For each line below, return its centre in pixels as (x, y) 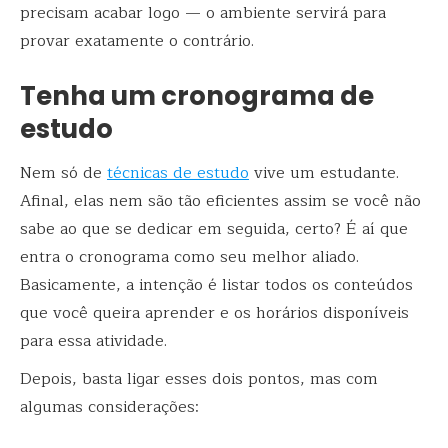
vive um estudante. (324, 173)
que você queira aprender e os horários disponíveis (214, 313)
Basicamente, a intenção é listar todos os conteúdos (216, 285)
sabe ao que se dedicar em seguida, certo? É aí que (214, 229)
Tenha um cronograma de (197, 96)
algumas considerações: (109, 407)
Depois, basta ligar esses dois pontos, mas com (199, 379)
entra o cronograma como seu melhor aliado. (189, 257)
